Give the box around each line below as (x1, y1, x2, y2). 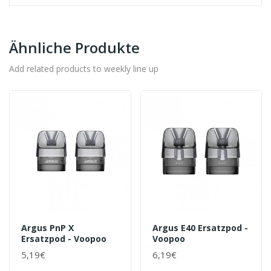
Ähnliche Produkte (9, 38, 140, 57)
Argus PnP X (21, 221, 74, 233)
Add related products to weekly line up (9, 63, 158, 74)
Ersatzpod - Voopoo (21, 232, 106, 244)
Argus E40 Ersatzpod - (152, 221, 248, 233)
